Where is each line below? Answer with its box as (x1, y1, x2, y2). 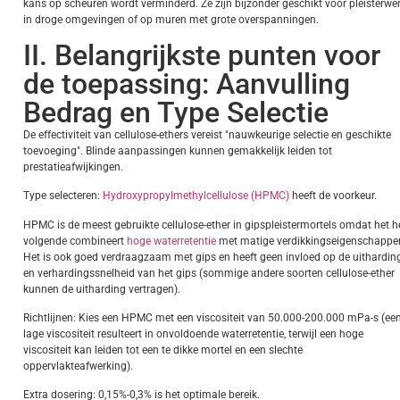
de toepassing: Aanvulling (23, 66, 350, 101)
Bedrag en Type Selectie (23, 95, 329, 129)
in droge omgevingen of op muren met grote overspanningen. (23, 13, 319, 27)
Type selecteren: (23, 189, 100, 203)
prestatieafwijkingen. (23, 160, 123, 173)
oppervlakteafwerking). (23, 359, 133, 372)
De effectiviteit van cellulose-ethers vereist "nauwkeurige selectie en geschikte (23, 128, 391, 141)
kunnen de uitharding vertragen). (23, 282, 180, 296)
